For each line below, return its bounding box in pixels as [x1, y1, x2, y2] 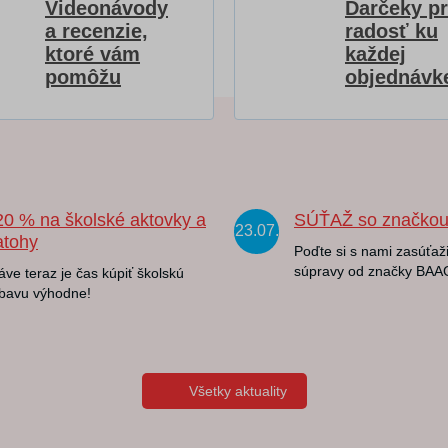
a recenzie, [45, 20, 148, 42]
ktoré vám [45, 43, 140, 65]
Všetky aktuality [188, 383, 287, 399]
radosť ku [345, 20, 438, 42]
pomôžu [45, 66, 121, 88]
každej [345, 43, 406, 65]
